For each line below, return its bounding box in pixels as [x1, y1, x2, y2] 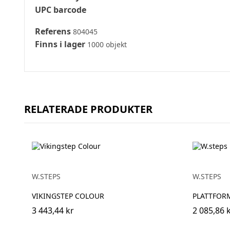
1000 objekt [87, 40, 127, 50]
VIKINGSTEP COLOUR [32, 191, 104, 201]
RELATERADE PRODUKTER [24, 102, 152, 117]
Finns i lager [35, 39, 85, 50]
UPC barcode [35, 4, 86, 16]
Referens [35, 26, 71, 37]
